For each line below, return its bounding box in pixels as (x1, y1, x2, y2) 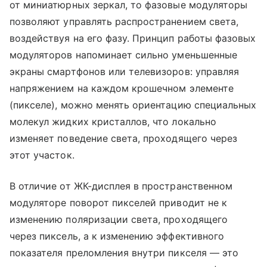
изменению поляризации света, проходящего (10, 213, 228, 226)
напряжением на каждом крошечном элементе (10, 82, 234, 95)
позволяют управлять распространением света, (10, 15, 239, 28)
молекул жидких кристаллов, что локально (10, 116, 216, 128)
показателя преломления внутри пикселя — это (10, 247, 239, 259)
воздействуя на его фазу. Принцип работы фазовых (10, 32, 256, 45)
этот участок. (10, 149, 74, 162)
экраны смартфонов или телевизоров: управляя (10, 66, 240, 78)
